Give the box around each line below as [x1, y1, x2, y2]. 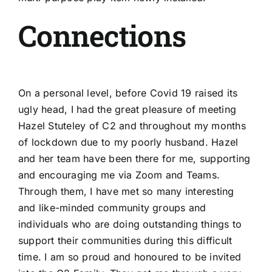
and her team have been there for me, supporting [18, 152, 251, 165]
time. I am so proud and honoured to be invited [18, 250, 242, 263]
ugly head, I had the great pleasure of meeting [18, 103, 237, 115]
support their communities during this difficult [18, 234, 233, 246]
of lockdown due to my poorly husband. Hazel [18, 135, 239, 148]
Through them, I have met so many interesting [18, 185, 234, 197]
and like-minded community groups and [18, 201, 206, 214]
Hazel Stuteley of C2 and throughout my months [18, 119, 246, 132]
